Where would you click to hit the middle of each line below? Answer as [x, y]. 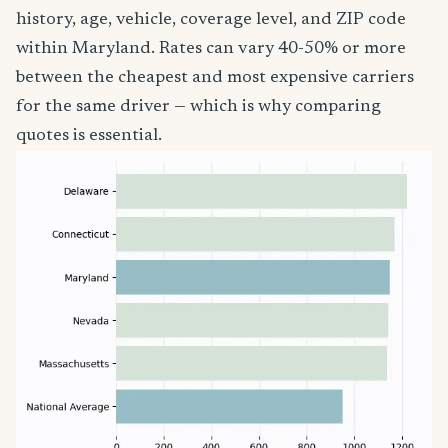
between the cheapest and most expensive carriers [215, 78]
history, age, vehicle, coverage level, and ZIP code [211, 20]
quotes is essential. [89, 136]
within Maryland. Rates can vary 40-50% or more [211, 49]
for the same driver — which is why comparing [198, 107]
